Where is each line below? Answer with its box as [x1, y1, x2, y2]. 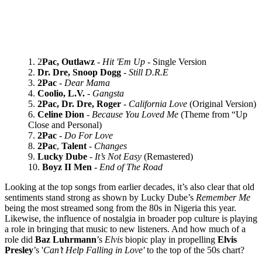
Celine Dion [37, 109, 87, 119]
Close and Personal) [28, 119, 102, 130]
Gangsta [92, 88, 124, 98]
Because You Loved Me [89, 109, 181, 119]
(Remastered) [142, 151, 193, 161]
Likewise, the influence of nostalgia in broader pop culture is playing [5, 213, 257, 223]
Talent [61, 140, 87, 151]
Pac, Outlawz [42, 56, 95, 67]
